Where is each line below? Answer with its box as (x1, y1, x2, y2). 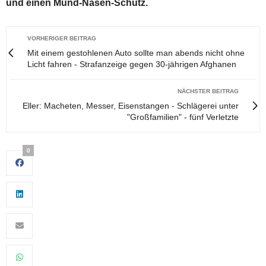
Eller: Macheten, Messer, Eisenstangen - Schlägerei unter (23, 100, 239, 110)
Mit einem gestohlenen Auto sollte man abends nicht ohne (27, 47, 245, 58)
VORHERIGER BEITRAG (27, 34, 96, 42)
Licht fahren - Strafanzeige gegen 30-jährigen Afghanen (27, 59, 236, 69)
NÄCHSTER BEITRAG (178, 87, 239, 94)
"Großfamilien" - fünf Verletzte (127, 112, 239, 122)
